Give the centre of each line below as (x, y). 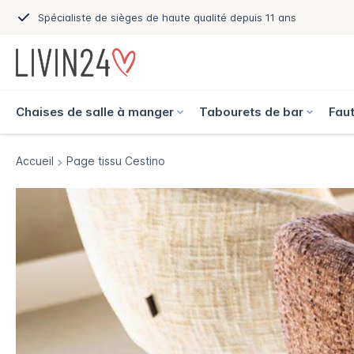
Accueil (35, 161)
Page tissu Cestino (116, 161)
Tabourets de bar (251, 112)
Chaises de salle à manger (95, 112)
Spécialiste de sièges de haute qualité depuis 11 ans (167, 17)
